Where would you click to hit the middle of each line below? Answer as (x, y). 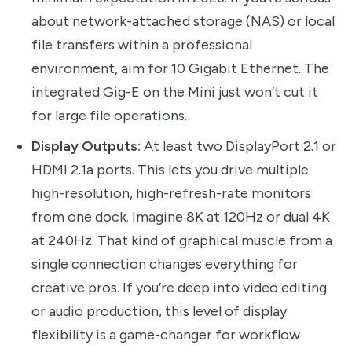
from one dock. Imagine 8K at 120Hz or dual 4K (181, 217)
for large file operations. (109, 116)
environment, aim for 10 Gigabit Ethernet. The (180, 69)
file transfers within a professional (142, 45)
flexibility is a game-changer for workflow (166, 335)
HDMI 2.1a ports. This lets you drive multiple (170, 170)
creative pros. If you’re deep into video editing (179, 288)
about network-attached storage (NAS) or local (183, 22)
